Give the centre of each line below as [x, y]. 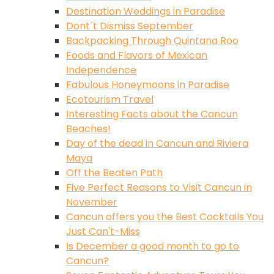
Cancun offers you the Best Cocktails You [165, 217]
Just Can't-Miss [103, 231]
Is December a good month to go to [153, 246]
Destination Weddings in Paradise [146, 11]
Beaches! [88, 128]
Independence [101, 70]
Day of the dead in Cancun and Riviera [157, 143]
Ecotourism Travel [110, 99]
